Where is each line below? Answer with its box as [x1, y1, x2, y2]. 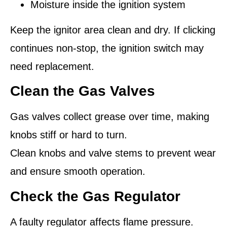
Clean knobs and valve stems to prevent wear [10, 147, 216, 159]
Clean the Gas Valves [10, 83, 155, 99]
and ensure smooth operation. [10, 166, 145, 177]
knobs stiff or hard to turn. [10, 129, 127, 141]
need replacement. [10, 61, 94, 72]
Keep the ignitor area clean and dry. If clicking [10, 24, 215, 36]
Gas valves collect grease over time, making [10, 111, 209, 123]
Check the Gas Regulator [10, 188, 180, 204]
